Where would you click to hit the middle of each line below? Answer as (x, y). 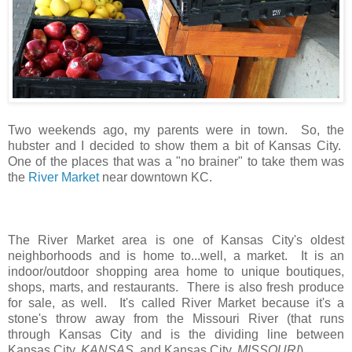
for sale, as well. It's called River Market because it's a (176, 302)
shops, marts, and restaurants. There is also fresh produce (176, 287)
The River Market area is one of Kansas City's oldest (176, 240)
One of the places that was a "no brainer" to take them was (176, 161)
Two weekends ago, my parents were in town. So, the (176, 130)
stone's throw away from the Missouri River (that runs (176, 318)
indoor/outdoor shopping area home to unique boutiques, (176, 271)
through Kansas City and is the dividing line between (176, 334)
